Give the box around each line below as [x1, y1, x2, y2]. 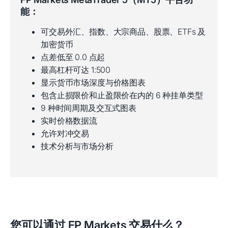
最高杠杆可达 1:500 [41, 65, 111, 75]
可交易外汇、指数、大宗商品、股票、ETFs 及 [41, 26, 206, 37]
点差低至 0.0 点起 [41, 52, 105, 62]
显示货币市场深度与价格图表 [41, 77, 146, 88]
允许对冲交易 [41, 128, 90, 138]
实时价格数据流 [41, 116, 97, 126]
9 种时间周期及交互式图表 [41, 103, 136, 113]
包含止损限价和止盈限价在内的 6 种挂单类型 [41, 90, 203, 100]
